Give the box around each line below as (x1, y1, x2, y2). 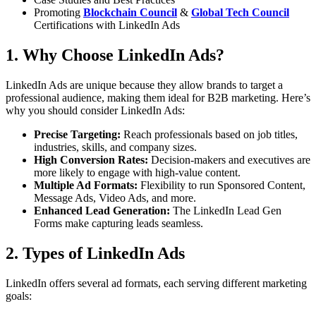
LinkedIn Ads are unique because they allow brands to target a (6, 79, 283, 92)
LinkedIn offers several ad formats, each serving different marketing (6, 276, 307, 289)
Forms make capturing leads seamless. (34, 217, 203, 230)
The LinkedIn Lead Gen (170, 205, 281, 217)
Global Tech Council (191, 6, 289, 19)
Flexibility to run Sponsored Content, (138, 179, 305, 192)
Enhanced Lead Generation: (34, 205, 170, 217)
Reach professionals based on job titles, (121, 128, 298, 141)
